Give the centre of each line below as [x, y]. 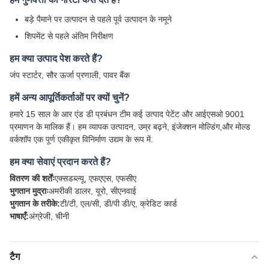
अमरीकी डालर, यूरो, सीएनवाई [92, 191]
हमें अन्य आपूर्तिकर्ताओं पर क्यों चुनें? [70, 98]
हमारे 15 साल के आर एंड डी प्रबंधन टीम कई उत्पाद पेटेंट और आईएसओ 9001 [127, 114]
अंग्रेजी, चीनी [49, 216]
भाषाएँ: [19, 216]
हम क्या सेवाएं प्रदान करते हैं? [60, 162]
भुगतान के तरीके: [35, 204]
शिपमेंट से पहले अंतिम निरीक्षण [69, 36]
